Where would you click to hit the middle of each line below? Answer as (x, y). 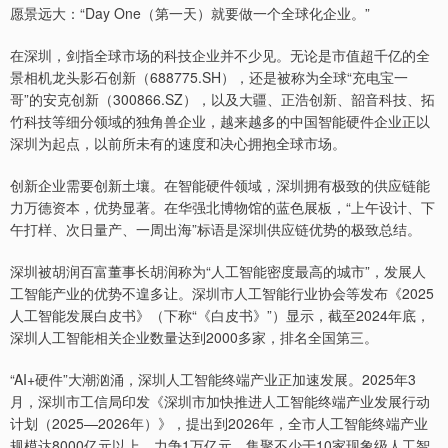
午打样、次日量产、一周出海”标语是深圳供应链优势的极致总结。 (215, 229)
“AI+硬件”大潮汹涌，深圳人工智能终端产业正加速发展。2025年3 (213, 379)
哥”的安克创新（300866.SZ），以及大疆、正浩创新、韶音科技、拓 (222, 99)
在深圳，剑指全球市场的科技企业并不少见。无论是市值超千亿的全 (220, 55)
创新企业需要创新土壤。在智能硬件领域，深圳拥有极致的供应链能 (220, 185)
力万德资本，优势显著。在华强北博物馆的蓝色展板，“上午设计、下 (222, 207)
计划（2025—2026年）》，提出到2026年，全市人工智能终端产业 (219, 423)
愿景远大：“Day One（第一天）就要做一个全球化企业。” (190, 13)
